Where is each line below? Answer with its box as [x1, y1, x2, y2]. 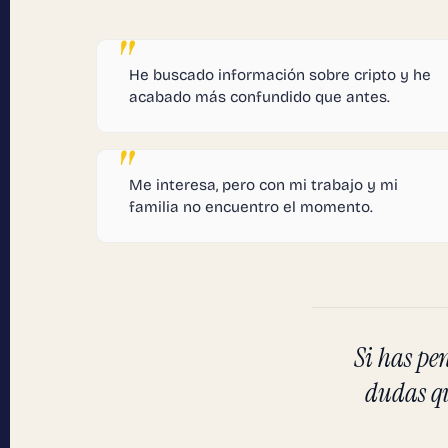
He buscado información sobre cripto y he [129, 65, 431, 84]
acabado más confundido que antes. [129, 87, 390, 106]
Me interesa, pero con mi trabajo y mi [129, 175, 398, 194]
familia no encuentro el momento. [129, 197, 373, 216]
